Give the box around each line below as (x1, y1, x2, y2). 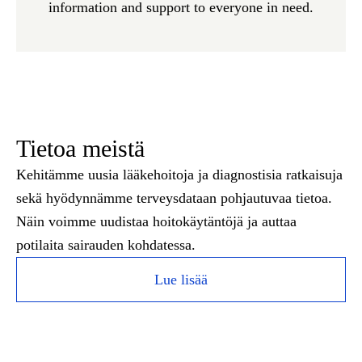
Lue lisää (154, 271, 208, 288)
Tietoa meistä (16, 135, 145, 162)
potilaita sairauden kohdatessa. (16, 237, 196, 253)
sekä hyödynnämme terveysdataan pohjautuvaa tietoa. (16, 190, 332, 206)
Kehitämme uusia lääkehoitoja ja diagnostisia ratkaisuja (16, 166, 343, 183)
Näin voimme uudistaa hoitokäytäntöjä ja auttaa (16, 213, 297, 229)
